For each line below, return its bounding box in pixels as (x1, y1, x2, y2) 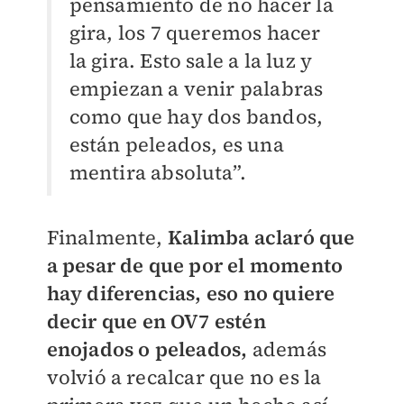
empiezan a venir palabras (69, 75, 324, 103)
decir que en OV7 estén (46, 308, 266, 335)
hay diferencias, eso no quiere (46, 280, 335, 308)
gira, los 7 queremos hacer (69, 19, 321, 47)
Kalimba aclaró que (167, 224, 355, 252)
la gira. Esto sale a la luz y (69, 47, 313, 75)
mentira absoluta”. (69, 159, 247, 187)
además (247, 335, 326, 363)
